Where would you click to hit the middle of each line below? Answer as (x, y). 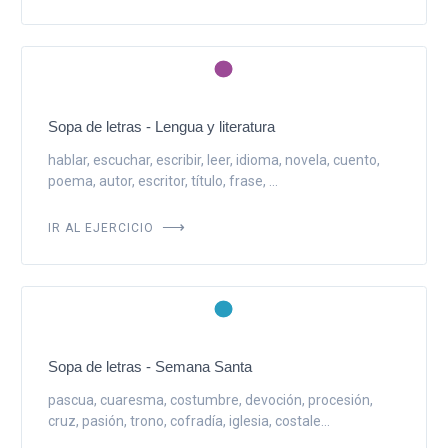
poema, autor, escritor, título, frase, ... (162, 180)
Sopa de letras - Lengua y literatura (161, 126)
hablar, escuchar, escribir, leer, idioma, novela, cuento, (213, 159)
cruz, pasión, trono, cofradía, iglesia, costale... (188, 420)
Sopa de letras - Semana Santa (149, 366)
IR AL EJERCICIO (102, 225)
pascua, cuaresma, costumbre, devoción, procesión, (210, 399)
